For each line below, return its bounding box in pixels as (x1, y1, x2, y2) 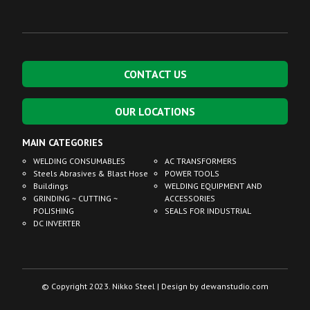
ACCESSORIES (165, 192, 215, 203)
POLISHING (33, 205, 74, 216)
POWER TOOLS (165, 167, 219, 179)
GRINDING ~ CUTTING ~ (33, 192, 118, 203)
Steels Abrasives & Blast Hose (33, 167, 148, 179)
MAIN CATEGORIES (22, 136, 103, 149)
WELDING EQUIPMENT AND (165, 180, 262, 191)
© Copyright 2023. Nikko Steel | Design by (42, 280, 201, 291)
